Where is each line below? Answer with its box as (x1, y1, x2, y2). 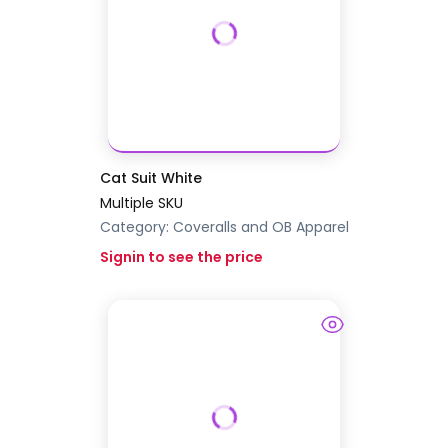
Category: (99, 217, 173, 238)
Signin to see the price (99, 247, 263, 268)
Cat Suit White (99, 168, 202, 189)
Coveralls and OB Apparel (172, 217, 349, 238)
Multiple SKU (99, 193, 183, 214)
